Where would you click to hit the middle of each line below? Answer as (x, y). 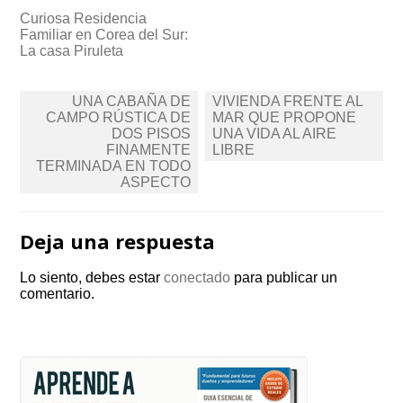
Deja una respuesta (118, 241)
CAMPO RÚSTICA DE (119, 117)
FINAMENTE (149, 150)
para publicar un (284, 278)
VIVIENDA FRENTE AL (287, 101)
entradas (62, 139)
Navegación (75, 99)
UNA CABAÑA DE (132, 101)
